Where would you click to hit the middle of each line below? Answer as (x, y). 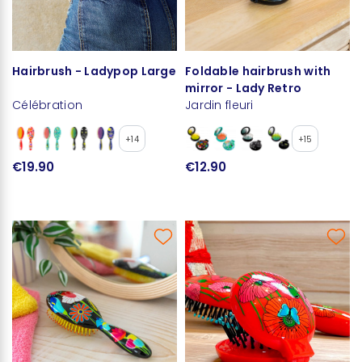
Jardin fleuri (219, 105)
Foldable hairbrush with (258, 71)
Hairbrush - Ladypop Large (94, 71)
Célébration (48, 105)
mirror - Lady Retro (244, 88)
